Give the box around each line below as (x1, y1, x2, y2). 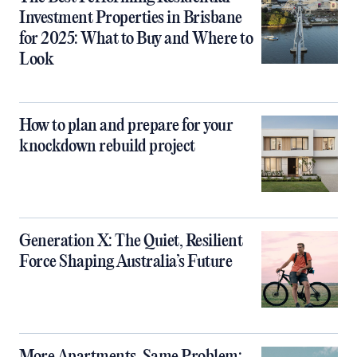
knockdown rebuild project (19, 136, 195, 156)
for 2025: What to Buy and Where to (19, 29, 253, 49)
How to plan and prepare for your (19, 116, 233, 135)
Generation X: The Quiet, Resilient (19, 231, 242, 251)
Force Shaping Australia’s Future (19, 252, 235, 272)
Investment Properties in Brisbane (19, 8, 242, 28)
